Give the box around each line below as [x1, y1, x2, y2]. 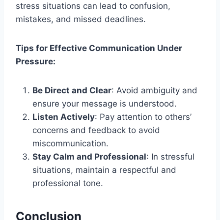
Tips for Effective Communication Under [16, 43, 182, 53]
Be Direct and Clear [32, 85, 111, 95]
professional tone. [32, 178, 103, 188]
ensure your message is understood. [32, 98, 177, 109]
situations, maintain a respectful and [32, 165, 176, 175]
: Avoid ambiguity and [111, 85, 197, 95]
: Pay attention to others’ [95, 111, 192, 122]
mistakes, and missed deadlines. [16, 14, 146, 24]
